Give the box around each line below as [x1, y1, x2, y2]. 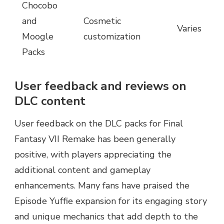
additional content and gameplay [14, 164, 150, 176]
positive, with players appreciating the [14, 148, 171, 161]
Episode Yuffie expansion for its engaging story [14, 195, 207, 207]
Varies [177, 22, 201, 34]
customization [83, 30, 140, 42]
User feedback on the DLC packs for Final [14, 117, 183, 130]
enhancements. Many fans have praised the [14, 179, 189, 192]
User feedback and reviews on [14, 77, 186, 94]
